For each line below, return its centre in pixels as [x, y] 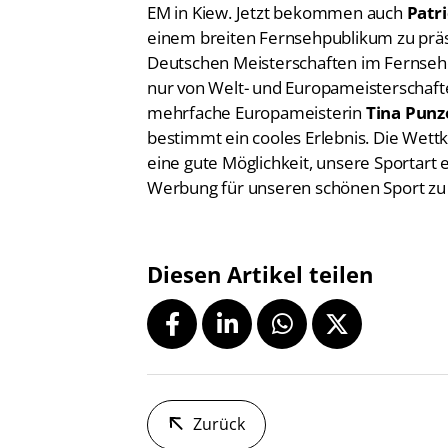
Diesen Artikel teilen [260, 247]
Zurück [219, 396]
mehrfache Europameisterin [256, 85]
